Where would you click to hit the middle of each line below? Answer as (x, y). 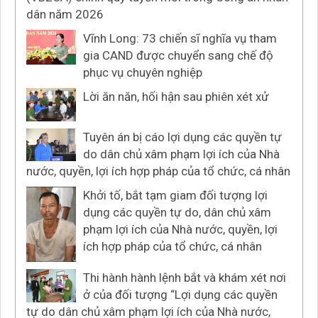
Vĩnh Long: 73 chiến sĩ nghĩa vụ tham (180, 38)
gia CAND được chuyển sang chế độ (178, 55)
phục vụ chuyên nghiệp (143, 72)
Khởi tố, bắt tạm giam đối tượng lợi (175, 195)
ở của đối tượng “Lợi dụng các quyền (180, 295)
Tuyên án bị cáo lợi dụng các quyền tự (182, 137)
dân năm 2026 (65, 14)
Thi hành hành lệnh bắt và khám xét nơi (185, 278)
